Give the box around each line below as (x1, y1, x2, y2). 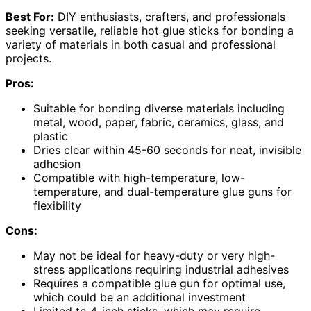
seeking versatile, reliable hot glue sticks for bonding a (6, 24, 294, 38)
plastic (33, 129, 68, 144)
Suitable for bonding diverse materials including (33, 101, 285, 116)
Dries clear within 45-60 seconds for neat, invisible (33, 143, 301, 158)
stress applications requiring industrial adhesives (33, 262, 289, 277)
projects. (6, 51, 51, 66)
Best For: (6, 10, 54, 24)
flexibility (33, 199, 81, 213)
